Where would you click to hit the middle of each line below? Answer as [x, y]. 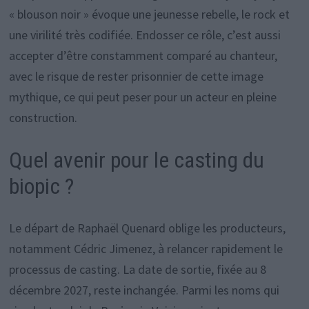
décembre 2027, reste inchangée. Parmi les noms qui [144, 290]
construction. [43, 117]
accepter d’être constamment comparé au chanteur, [143, 55]
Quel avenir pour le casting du [136, 160]
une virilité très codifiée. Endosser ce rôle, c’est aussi [144, 34]
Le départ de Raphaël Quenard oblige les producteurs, [147, 228]
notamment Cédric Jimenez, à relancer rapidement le [146, 248]
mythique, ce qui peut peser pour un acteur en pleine [142, 97]
